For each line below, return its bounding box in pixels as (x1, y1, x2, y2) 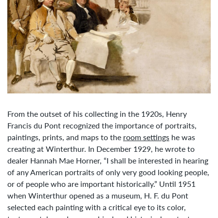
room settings (123, 131, 169, 143)
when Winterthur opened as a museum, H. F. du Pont (7, 190, 188, 201)
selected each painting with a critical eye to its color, (7, 201, 186, 213)
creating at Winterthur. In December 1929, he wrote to (7, 143, 195, 155)
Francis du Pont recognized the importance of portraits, (7, 120, 197, 131)
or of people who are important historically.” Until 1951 (7, 178, 196, 190)
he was (169, 131, 195, 143)
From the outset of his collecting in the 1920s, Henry (7, 108, 187, 120)
